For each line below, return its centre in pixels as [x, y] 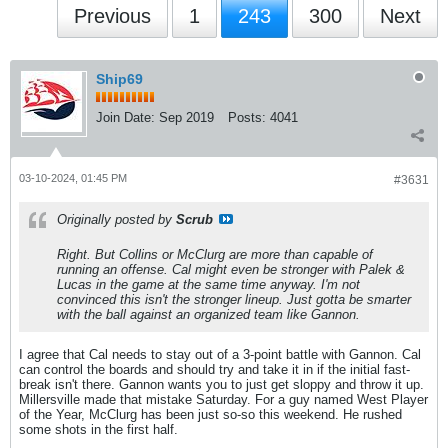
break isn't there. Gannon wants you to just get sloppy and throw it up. [221, 384]
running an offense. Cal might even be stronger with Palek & [231, 269]
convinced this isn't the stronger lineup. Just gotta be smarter [234, 299]
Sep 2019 [186, 117]
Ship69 [119, 79]
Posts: [247, 117]
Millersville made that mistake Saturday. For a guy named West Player [223, 399]
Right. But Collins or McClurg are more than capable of [215, 254]
